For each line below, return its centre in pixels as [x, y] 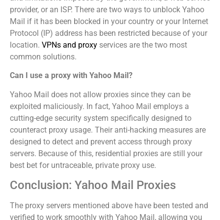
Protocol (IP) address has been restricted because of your [109, 33]
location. [26, 45]
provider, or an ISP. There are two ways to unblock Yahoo [107, 9]
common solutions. [43, 56]
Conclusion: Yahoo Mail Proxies [93, 185]
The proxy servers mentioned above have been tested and [109, 205]
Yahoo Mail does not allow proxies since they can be [100, 94]
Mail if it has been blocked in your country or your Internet [109, 21]
